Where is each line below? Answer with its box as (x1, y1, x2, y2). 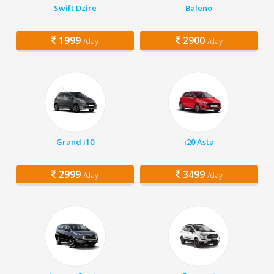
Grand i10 (56, 136, 94, 148)
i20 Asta (183, 136, 214, 148)
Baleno (185, 2, 213, 14)
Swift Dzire (53, 2, 97, 14)
